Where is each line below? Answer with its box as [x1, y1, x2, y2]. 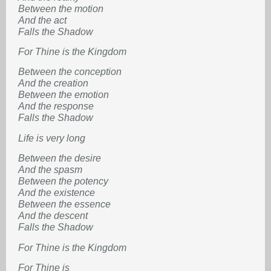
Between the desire [18, 153, 101, 164]
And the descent [18, 211, 88, 221]
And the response [18, 101, 94, 112]
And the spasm [18, 165, 82, 175]
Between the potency [18, 176, 108, 187]
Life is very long [18, 132, 85, 143]
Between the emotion [18, 90, 109, 100]
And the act [18, 15, 67, 25]
